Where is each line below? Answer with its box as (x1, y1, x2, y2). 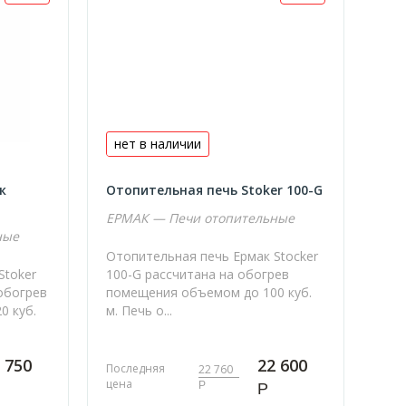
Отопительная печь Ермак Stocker (106, 246, 319, 265)
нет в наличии (114, 135, 202, 152)
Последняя (106, 361, 166, 377)
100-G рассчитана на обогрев (106, 265, 290, 283)
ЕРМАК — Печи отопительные (106, 208, 295, 227)
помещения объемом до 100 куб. (106, 283, 313, 301)
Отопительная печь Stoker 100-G (106, 180, 324, 198)
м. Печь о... (106, 301, 173, 319)
